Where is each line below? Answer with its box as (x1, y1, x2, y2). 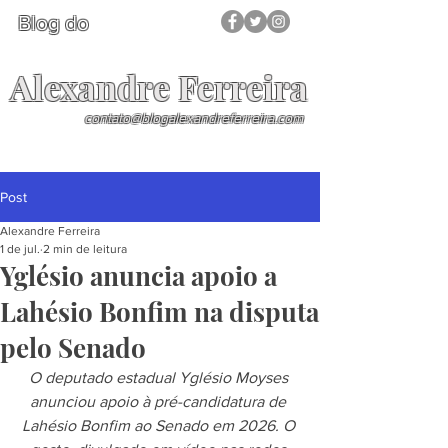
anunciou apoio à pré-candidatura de (30, 393, 290, 410)
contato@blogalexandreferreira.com (84, 110, 303, 126)
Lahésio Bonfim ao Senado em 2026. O (21, 417, 299, 434)
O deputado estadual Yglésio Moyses (28, 369, 292, 386)
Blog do (18, 11, 89, 34)
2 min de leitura (43, 242, 127, 256)
